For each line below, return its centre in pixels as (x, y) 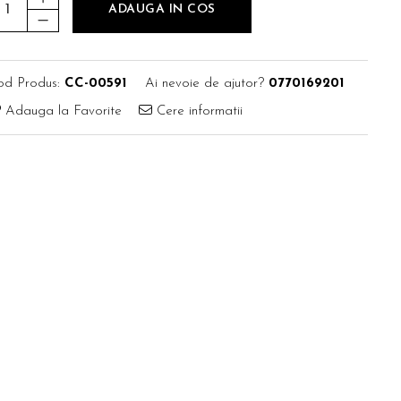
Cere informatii (197, 111)
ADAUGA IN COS (162, 9)
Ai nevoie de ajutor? (205, 83)
